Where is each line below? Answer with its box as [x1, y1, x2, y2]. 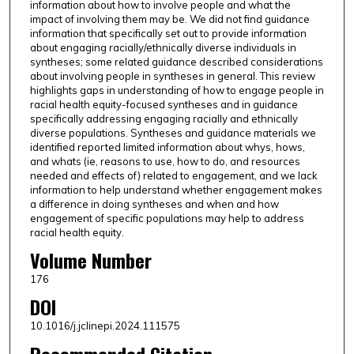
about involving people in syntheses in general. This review [29, 70, 315, 83]
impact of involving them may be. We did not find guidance [29, 13, 310, 26]
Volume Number [29, 246, 152, 275]
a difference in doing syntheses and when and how [29, 198, 279, 211]
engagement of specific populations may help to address [29, 212, 304, 225]
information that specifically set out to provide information [29, 27, 307, 40]
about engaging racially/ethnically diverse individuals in [29, 41, 296, 55]
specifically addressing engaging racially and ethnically [29, 112, 298, 126]
